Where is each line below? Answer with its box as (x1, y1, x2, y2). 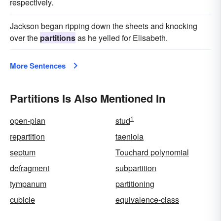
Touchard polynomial (115, 147, 189, 158)
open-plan (10, 115, 45, 126)
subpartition (115, 162, 156, 174)
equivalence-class (115, 194, 179, 205)
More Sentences (10, 60, 66, 71)
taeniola (115, 131, 144, 142)
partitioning (115, 178, 154, 189)
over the (10, 32, 40, 43)
